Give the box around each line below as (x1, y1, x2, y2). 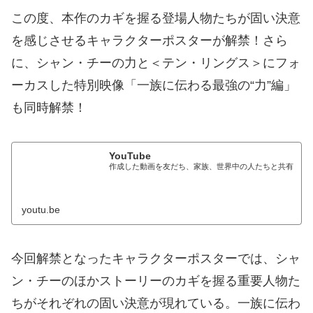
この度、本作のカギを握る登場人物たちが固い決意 (11, 11, 300, 26)
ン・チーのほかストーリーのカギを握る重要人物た (11, 274, 300, 289)
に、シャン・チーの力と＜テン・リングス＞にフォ (11, 56, 300, 71)
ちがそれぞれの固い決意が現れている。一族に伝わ (11, 296, 300, 311)
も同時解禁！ (11, 101, 87, 115)
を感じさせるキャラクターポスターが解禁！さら (11, 34, 288, 48)
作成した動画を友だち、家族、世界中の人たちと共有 (109, 162, 294, 171)
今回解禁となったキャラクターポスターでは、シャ (11, 252, 300, 266)
